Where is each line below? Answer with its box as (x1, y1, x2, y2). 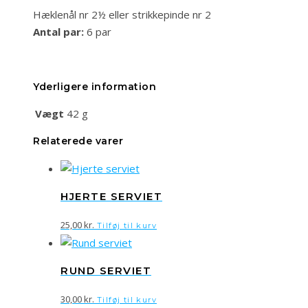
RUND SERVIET (60, 264, 151, 278)
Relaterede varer (33, 134, 123, 147)
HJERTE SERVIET (60, 190, 162, 203)
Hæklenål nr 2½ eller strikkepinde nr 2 (33, 7, 211, 21)
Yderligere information (33, 80, 156, 93)
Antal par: (33, 24, 84, 38)
